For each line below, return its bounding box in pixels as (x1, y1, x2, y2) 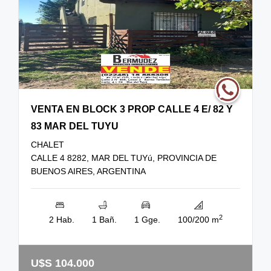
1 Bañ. (91, 215, 117, 225)
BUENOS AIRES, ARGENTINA (31, 166, 146, 177)
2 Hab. (48, 215, 74, 225)
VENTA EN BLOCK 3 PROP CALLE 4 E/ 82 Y (31, 104, 233, 115)
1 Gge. (134, 215, 160, 225)
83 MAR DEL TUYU (31, 121, 119, 132)
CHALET (31, 140, 64, 150)
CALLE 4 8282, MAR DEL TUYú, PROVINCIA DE (31, 153, 217, 163)
